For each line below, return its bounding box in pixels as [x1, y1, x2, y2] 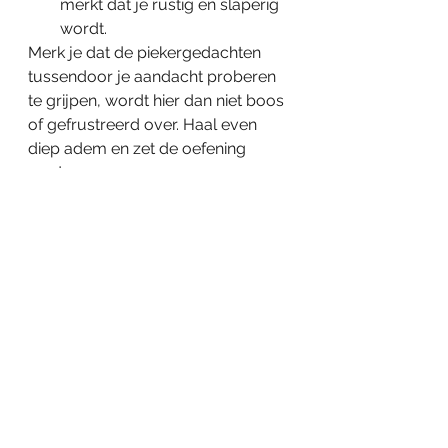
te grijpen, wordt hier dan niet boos [28, 91, 288, 110]
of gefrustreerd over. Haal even [28, 115, 261, 134]
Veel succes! [28, 211, 121, 230]
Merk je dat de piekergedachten [28, 43, 265, 62]
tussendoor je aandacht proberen [28, 67, 280, 86]
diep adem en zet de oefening [28, 139, 250, 158]
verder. [28, 163, 82, 182]
